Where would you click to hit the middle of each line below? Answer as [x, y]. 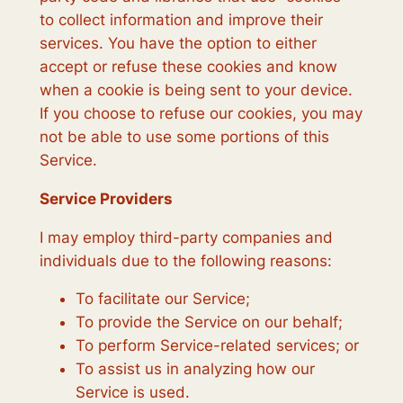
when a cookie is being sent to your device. [196, 90]
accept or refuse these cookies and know [188, 67]
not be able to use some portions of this [184, 137]
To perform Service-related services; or [217, 346]
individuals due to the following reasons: [185, 260]
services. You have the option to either [178, 43]
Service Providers [106, 198]
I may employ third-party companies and [186, 237]
